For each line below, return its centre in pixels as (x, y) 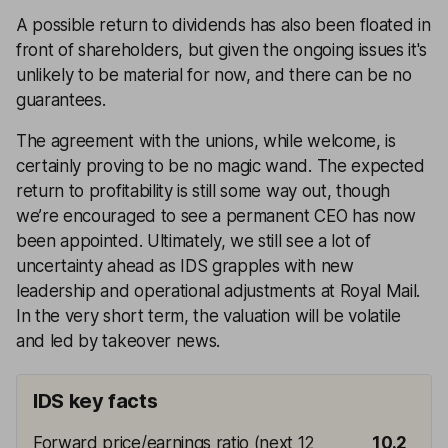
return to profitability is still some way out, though (203, 190)
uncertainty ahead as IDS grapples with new (185, 265)
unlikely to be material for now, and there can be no (214, 74)
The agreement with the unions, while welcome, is (206, 140)
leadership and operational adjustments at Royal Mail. (218, 290)
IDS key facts (95, 400)
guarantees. (61, 99)
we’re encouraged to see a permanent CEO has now (216, 215)
